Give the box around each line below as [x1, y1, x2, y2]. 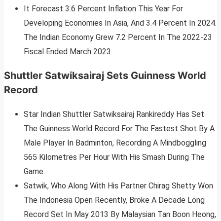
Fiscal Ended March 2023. [24, 47, 112, 57]
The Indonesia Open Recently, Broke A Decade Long [24, 195, 205, 205]
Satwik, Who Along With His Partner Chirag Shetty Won [24, 181, 213, 191]
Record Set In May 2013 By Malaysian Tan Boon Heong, [24, 210, 216, 220]
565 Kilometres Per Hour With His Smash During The [24, 152, 205, 162]
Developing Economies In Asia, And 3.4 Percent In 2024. [24, 18, 217, 28]
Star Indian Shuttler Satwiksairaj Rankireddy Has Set [24, 110, 204, 119]
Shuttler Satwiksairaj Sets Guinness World [4, 70, 206, 82]
